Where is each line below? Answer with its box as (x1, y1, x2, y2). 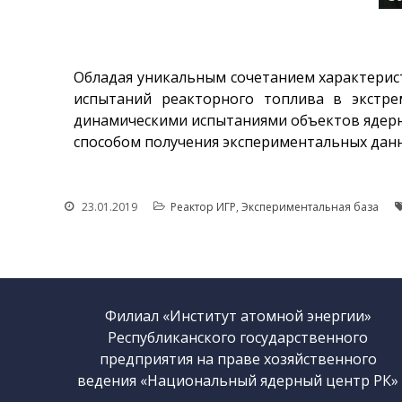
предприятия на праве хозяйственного (99, 348, 377, 369)
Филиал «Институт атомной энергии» (104, 305, 371, 326)
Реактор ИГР (170, 198, 236, 214)
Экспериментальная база (241, 198, 379, 214)
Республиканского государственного (108, 327, 369, 347)
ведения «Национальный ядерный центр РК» (77, 370, 399, 390)
